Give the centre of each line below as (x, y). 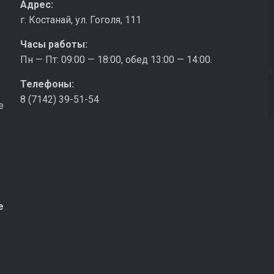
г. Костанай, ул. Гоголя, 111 (80, 20)
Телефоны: (47, 84)
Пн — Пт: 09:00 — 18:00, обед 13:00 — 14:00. (116, 60)
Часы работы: (54, 44)
